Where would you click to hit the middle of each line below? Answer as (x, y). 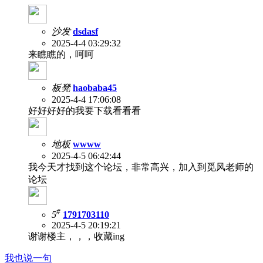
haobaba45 (95, 87)
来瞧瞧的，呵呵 (61, 54)
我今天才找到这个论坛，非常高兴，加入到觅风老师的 (141, 167)
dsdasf (85, 31)
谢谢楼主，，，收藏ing (76, 237)
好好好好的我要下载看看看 (85, 110)
